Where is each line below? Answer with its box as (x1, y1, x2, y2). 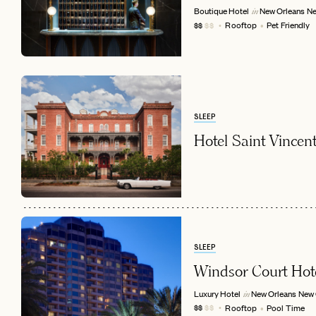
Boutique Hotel (193, 4, 249, 18)
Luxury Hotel (193, 287, 241, 300)
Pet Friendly (267, 18, 310, 32)
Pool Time (267, 301, 305, 315)
